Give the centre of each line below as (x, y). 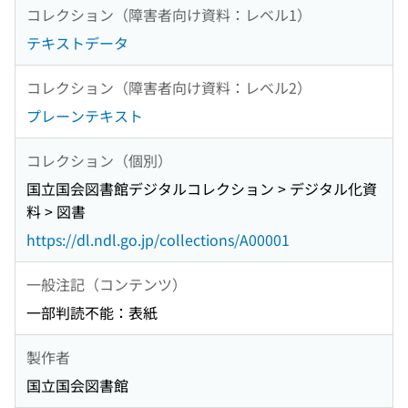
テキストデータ (77, 43)
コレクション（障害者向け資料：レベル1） (169, 14)
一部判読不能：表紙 (92, 313)
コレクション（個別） (99, 160)
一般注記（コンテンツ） (107, 284)
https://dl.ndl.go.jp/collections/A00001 (158, 240)
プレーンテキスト (85, 116)
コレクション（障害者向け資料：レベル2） (169, 87)
